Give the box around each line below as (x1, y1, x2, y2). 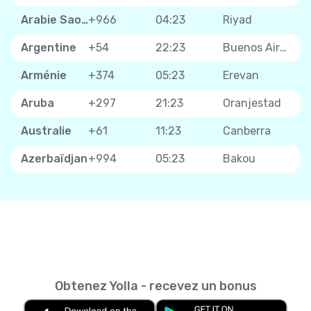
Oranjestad (223, 96, 281, 110)
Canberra (223, 124, 271, 137)
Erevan (223, 68, 259, 82)
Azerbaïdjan (21, 151, 87, 165)
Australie (21, 124, 72, 137)
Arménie (21, 68, 67, 82)
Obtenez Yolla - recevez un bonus (54, 278, 257, 294)
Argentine (21, 40, 76, 54)
